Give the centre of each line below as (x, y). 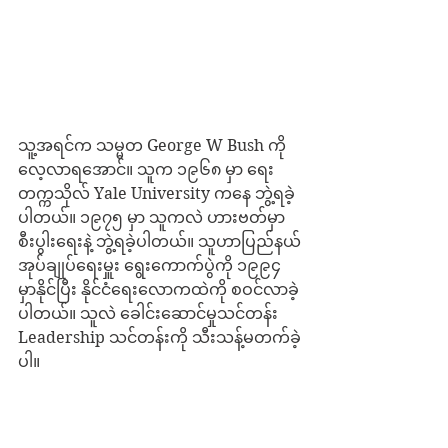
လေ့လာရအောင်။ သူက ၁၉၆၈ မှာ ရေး (146, 169)
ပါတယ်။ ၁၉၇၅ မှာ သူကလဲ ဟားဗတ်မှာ (153, 217)
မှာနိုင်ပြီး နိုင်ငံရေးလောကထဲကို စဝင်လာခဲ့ (158, 289)
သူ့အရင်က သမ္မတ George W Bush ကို (154, 145)
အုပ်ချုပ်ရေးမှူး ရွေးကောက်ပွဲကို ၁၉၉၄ (151, 265)
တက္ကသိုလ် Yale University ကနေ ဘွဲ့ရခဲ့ (156, 193)
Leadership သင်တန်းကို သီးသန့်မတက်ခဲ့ (159, 337)
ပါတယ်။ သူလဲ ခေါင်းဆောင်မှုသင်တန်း (150, 313)
